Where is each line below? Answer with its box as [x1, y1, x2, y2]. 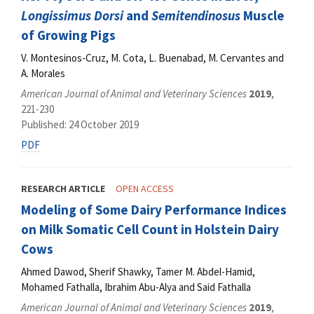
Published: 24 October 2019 [21, 118, 139, 132]
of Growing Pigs [21, 27, 116, 44]
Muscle [240, 7, 285, 25]
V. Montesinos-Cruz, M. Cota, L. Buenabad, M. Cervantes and [21, 50, 284, 64]
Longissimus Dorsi [21, 7, 123, 25]
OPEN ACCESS [116, 182, 174, 196]
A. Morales [21, 66, 65, 80]
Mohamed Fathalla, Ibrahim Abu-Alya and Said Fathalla [21, 280, 251, 294]
